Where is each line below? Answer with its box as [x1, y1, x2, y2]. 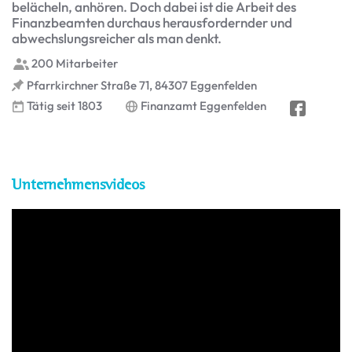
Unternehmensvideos [12, 174, 145, 193]
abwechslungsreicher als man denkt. [12, 29, 222, 46]
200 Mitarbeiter [31, 56, 118, 71]
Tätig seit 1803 [27, 98, 102, 114]
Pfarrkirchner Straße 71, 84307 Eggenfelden [27, 77, 257, 93]
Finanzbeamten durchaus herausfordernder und [12, 13, 292, 31]
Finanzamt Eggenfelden [141, 98, 266, 114]
